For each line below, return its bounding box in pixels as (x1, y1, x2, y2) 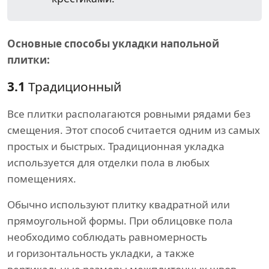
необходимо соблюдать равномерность (7, 230, 207, 244)
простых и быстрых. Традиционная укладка (7, 139, 225, 154)
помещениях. (7, 172, 76, 186)
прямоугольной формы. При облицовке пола (7, 214, 233, 228)
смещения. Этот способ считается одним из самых (7, 123, 260, 138)
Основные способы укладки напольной (7, 37, 219, 51)
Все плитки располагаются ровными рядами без (7, 107, 250, 121)
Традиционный (25, 78, 121, 95)
